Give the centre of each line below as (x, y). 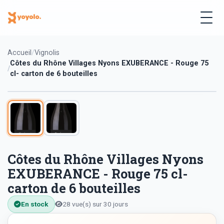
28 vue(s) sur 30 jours (95, 204)
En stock (35, 204)
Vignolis (47, 53)
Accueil (19, 53)
